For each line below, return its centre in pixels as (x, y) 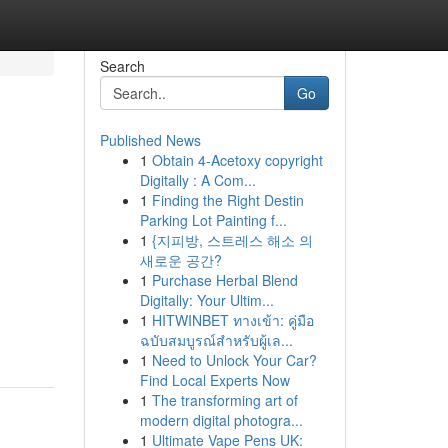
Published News (150, 140)
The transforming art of (224, 400)
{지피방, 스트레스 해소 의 (232, 240)
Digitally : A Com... (197, 180)
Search (122, 66)
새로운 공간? (180, 260)
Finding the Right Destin (227, 200)
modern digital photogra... (221, 420)
